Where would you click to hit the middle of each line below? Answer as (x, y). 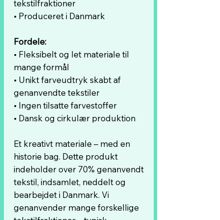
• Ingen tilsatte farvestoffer (65, 105)
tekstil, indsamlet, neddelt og (70, 182)
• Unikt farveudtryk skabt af (67, 80)
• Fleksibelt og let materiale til (71, 54)
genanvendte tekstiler (57, 93)
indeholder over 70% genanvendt (79, 169)
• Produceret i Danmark (59, 16)
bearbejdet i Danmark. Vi (61, 195)
